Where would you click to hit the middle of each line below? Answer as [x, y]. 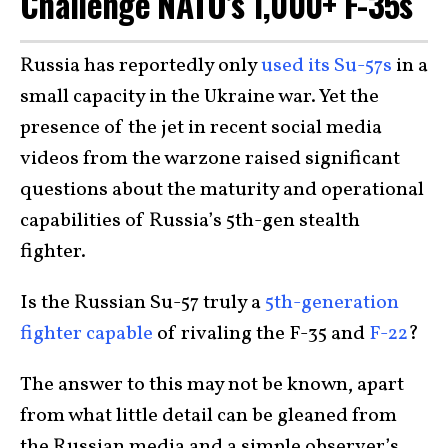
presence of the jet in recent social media [201, 127]
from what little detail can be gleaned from [208, 415]
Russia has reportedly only [140, 65]
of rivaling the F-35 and [261, 333]
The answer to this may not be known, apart [212, 384]
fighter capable [86, 333]
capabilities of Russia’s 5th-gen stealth [190, 220]
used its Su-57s [326, 65]
